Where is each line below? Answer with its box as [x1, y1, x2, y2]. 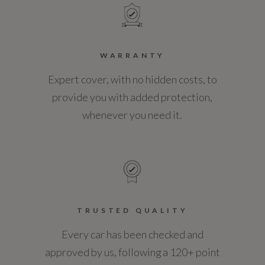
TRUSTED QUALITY [77, 205, 188, 215]
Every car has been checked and [61, 227, 203, 241]
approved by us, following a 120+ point [44, 245, 220, 258]
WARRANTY [99, 50, 166, 60]
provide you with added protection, [52, 90, 213, 104]
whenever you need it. [82, 108, 183, 121]
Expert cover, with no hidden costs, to [47, 72, 217, 86]
